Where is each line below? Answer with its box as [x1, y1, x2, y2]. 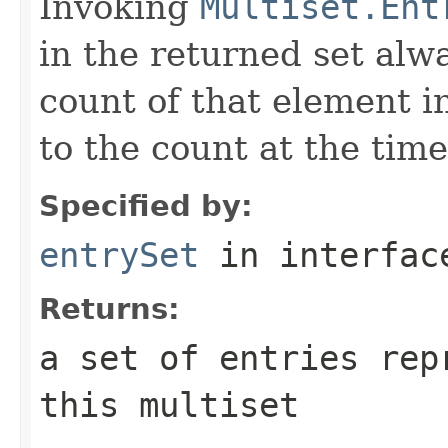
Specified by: [39, 188, 253, 223]
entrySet [39, 234, 199, 275]
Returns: [39, 291, 180, 326]
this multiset [39, 384, 299, 425]
